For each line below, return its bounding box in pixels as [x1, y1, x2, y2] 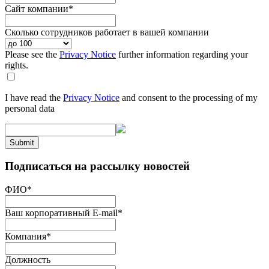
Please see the [5, 49, 59, 59]
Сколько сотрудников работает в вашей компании [5, 26, 209, 37]
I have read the [5, 92, 63, 103]
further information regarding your [116, 49, 248, 59]
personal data [5, 103, 55, 113]
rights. [5, 59, 28, 70]
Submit [10, 138, 34, 147]
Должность [5, 255, 50, 265]
